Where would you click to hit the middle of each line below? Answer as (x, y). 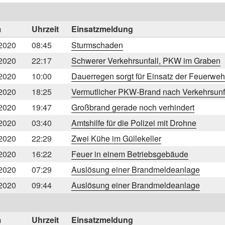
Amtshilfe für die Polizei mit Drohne (134, 123)
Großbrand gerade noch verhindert (133, 107)
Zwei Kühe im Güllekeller (116, 138)
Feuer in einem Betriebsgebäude (130, 154)
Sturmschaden (97, 45)
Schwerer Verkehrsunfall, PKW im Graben (146, 60)
